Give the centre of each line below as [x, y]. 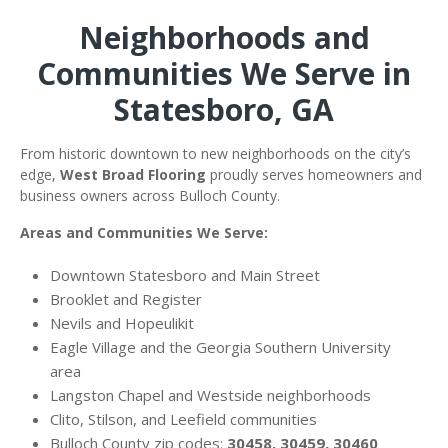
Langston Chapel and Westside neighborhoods [212, 394]
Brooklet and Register [128, 298]
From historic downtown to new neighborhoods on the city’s [215, 153]
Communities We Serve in [224, 73]
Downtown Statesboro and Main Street [187, 274]
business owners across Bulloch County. [152, 195]
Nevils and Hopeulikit [124, 322]
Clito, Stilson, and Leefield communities [185, 418]
